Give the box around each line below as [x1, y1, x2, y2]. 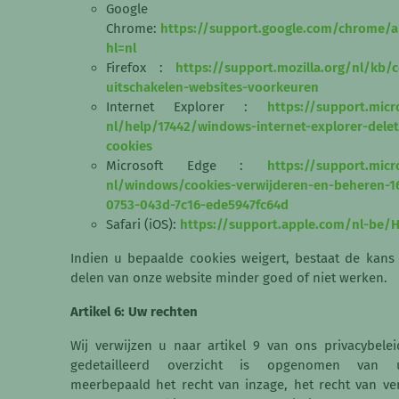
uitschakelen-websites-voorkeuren [106, 79, 319, 96]
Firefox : [106, 60, 175, 77]
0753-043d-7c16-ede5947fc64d [106, 197, 289, 214]
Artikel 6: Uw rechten [70, 304, 198, 321]
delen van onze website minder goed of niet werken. [70, 270, 387, 287]
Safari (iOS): [106, 216, 180, 233]
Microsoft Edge [106, 158, 216, 175]
